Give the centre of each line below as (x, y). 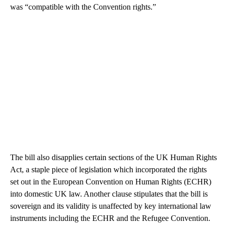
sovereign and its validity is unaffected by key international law (111, 206)
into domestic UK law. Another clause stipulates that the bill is (109, 194)
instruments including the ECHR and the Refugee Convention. (110, 218)
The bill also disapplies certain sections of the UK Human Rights (113, 157)
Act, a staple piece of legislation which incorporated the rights (108, 169)
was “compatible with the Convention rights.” (83, 7)
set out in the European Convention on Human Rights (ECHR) (111, 181)
